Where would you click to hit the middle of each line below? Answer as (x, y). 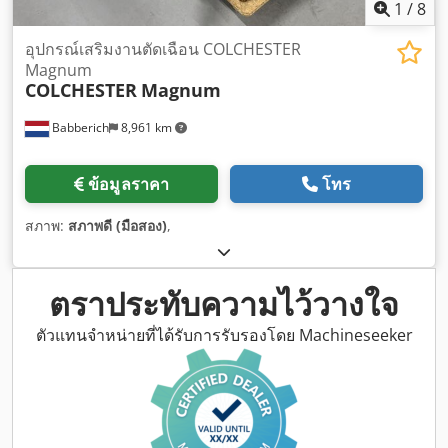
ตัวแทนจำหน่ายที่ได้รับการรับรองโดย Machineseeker (224, 335)
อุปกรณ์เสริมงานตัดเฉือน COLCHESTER (163, 49)
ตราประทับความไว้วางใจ (224, 304)
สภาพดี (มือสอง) (117, 226)
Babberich (79, 128)
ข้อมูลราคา (129, 184)
